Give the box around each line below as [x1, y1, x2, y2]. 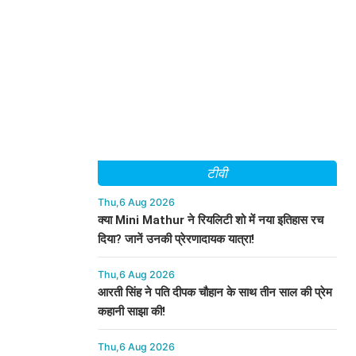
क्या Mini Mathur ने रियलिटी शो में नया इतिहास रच [97, 213, 323, 227]
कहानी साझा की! [97, 304, 165, 319]
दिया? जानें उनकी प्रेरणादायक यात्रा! [97, 232, 254, 246]
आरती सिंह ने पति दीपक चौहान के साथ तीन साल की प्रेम [97, 285, 332, 300]
